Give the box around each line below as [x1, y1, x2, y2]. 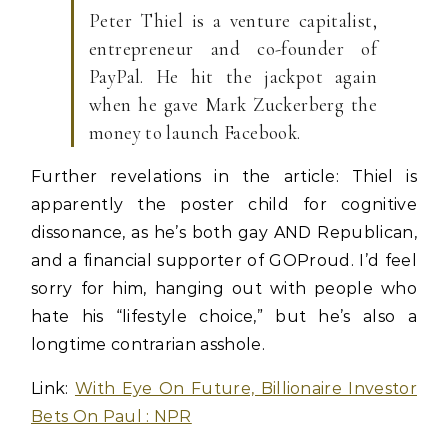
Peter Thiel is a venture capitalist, [89, 9, 377, 32]
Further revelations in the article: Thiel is [31, 167, 417, 186]
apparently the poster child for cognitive [31, 195, 417, 214]
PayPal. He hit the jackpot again [89, 65, 377, 88]
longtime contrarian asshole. [31, 335, 265, 354]
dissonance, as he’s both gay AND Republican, [31, 223, 417, 242]
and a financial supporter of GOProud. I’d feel [31, 251, 417, 270]
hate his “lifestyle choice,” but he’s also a [31, 307, 417, 326]
